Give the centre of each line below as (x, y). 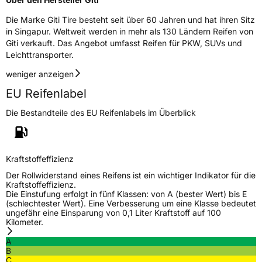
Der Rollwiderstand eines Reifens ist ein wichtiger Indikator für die (131, 175)
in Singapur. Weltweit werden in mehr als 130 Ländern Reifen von (130, 31)
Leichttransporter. (40, 54)
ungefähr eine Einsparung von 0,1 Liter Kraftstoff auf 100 (113, 212)
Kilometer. (25, 222)
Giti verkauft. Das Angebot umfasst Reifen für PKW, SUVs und (124, 43)
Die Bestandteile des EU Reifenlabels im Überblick (101, 112)
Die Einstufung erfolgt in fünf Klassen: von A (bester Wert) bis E (126, 194)
